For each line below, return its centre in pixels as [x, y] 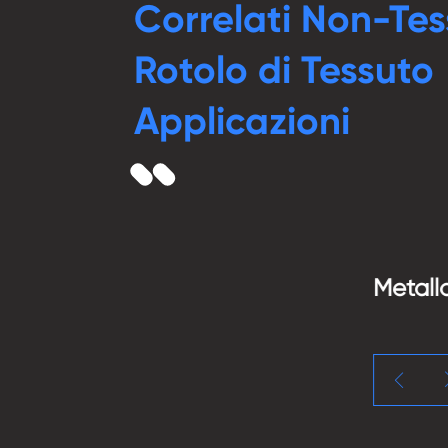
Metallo [175, 287]
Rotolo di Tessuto [284, 69]
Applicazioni [242, 120]
